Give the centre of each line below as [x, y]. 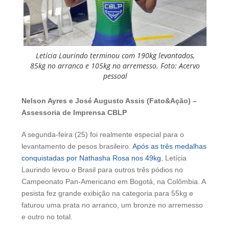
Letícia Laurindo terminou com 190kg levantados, [115, 56]
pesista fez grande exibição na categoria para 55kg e [107, 193]
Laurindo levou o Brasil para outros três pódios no [102, 170]
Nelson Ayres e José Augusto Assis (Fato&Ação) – [109, 101]
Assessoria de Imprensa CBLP [74, 113]
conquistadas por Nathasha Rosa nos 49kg [91, 158]
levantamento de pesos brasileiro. [77, 146]
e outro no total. [47, 217]
